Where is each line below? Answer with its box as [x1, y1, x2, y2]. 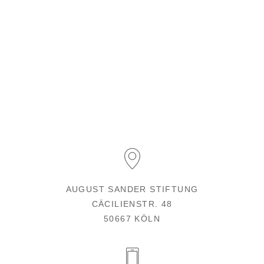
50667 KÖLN [104, 213, 160, 223]
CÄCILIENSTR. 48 [91, 199, 173, 209]
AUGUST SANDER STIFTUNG [65, 184, 199, 194]
